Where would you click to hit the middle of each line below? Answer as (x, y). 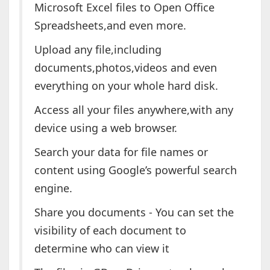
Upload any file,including (98, 50)
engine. (53, 188)
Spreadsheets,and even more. (110, 26)
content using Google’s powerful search (135, 170)
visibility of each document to (110, 231)
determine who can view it (102, 249)
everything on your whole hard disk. (126, 86)
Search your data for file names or (121, 152)
